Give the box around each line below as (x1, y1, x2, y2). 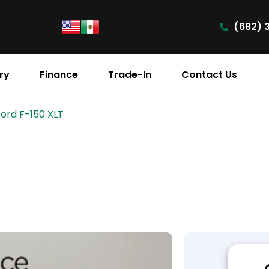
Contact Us (181, 67, 237, 82)
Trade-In (108, 67, 151, 82)
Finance (40, 67, 78, 82)
